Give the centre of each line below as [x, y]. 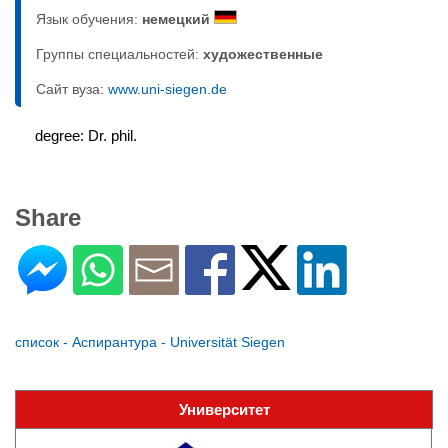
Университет [224, 409]
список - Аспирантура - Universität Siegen [150, 342]
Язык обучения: [89, 19]
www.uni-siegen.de [167, 89]
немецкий [178, 19]
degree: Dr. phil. [86, 135]
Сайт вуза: [72, 89]
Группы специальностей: [119, 54]
